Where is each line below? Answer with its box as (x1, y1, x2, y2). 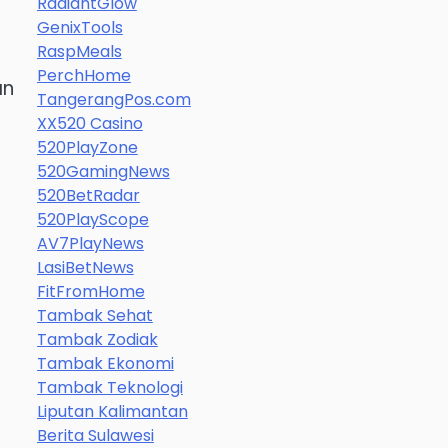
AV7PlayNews (36, 232, 144, 255)
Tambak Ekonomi (36, 352, 174, 375)
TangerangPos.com (36, 88, 191, 111)
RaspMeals (36, 40, 122, 63)
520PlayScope (36, 208, 149, 231)
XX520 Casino (36, 112, 143, 135)
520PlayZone (36, 136, 138, 159)
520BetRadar (36, 184, 140, 207)
